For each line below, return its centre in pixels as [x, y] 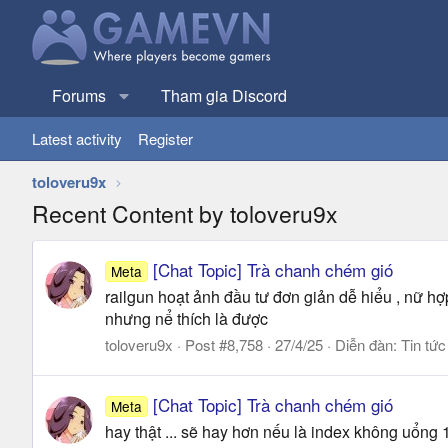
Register [165, 138]
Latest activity [77, 138]
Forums [79, 95]
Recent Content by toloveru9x [185, 213]
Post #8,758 [224, 345]
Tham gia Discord [224, 95]
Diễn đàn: [368, 345]
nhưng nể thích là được [186, 319]
